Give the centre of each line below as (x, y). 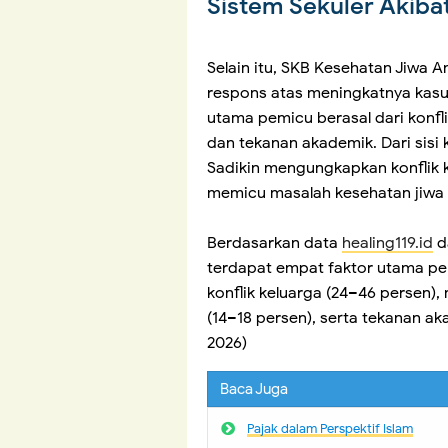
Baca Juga (254, 389)
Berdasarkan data (274, 243)
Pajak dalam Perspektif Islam (330, 429)
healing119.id (387, 243)
